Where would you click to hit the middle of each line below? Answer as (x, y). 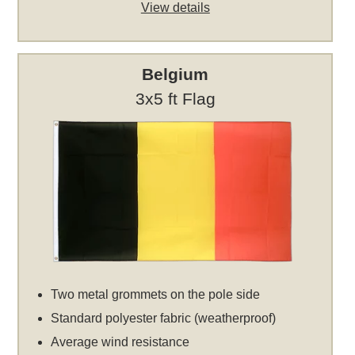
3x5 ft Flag (175, 99)
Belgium (176, 74)
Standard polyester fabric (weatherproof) (164, 319)
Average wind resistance (120, 342)
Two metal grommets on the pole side (156, 295)
